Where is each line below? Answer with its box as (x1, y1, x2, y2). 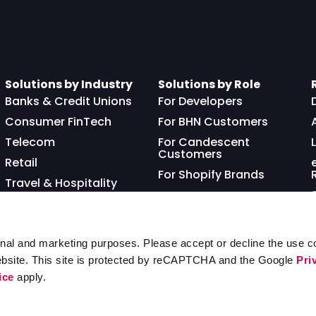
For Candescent (157, 133, 250, 150)
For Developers (157, 92, 243, 109)
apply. (13, 270, 47, 283)
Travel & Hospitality (4, 174, 117, 191)
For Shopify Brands (157, 166, 265, 183)
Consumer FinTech (4, 113, 111, 130)
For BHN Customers (157, 113, 268, 130)
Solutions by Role (157, 75, 260, 92)
